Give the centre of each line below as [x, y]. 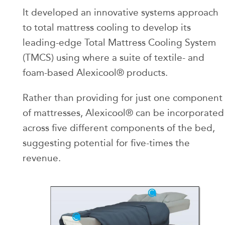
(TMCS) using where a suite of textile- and [114, 57]
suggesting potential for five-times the [106, 143]
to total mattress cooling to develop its [107, 27]
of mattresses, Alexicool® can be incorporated [123, 113]
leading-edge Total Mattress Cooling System [119, 42]
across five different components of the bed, [119, 128]
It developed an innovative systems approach [121, 12]
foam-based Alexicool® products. [95, 72]
